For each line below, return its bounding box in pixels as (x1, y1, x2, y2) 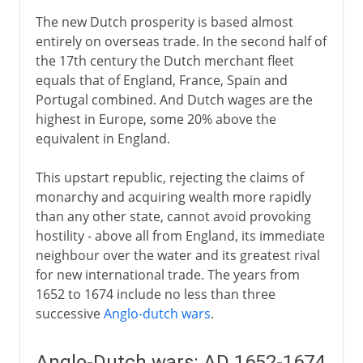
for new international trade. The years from (35, 265, 300, 284)
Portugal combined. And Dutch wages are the (35, 90, 313, 109)
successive (35, 304, 104, 322)
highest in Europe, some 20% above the (35, 109, 276, 128)
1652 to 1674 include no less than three (35, 284, 275, 303)
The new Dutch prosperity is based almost (35, 12, 293, 31)
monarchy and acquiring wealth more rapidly (35, 187, 311, 206)
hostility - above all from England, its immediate (35, 226, 325, 245)
